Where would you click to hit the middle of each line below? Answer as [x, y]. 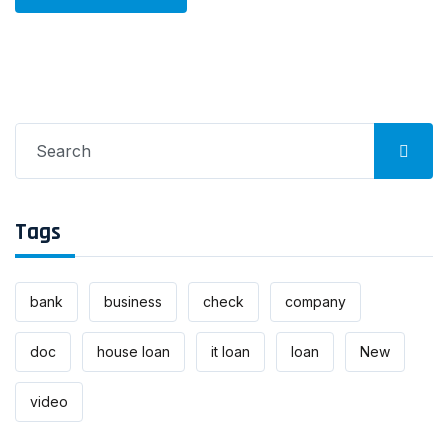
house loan [133, 351]
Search [41, 133]
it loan [230, 351]
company [315, 301]
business [133, 301]
